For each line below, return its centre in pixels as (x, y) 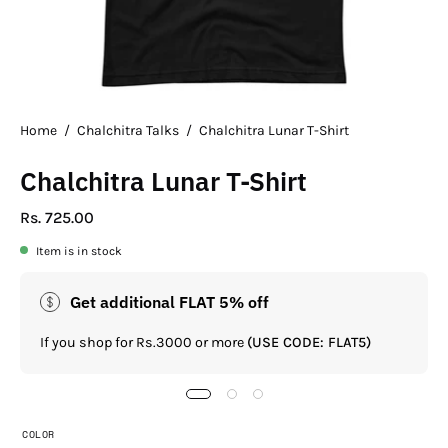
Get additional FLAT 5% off (169, 301)
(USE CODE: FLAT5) (309, 342)
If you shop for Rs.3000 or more (143, 342)
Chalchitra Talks (128, 130)
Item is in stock (79, 250)
